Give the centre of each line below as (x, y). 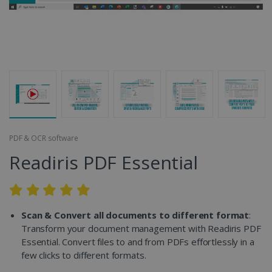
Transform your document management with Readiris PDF (141, 228)
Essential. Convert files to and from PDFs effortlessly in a (138, 242)
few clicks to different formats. (84, 255)
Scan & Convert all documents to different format (135, 215)
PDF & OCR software (44, 138)
